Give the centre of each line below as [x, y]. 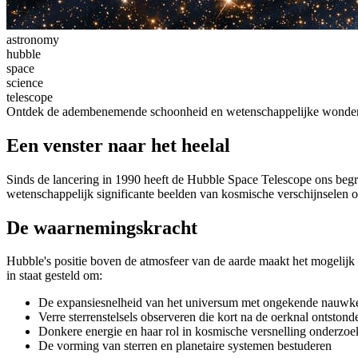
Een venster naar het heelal [118, 145]
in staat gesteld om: [54, 276]
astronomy [33, 39]
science [25, 82]
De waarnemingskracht [102, 227]
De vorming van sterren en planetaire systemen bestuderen [185, 346]
